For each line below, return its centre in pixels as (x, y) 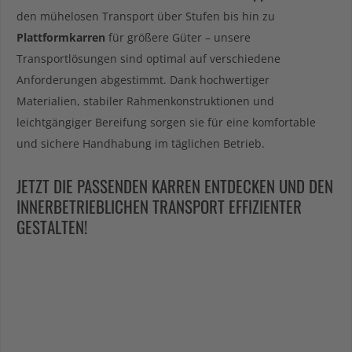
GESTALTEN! (52, 226)
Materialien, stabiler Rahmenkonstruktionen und (145, 101)
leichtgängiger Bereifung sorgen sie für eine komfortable (166, 122)
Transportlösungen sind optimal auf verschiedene (148, 58)
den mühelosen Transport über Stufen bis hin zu (146, 16)
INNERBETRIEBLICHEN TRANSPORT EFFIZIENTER (159, 206)
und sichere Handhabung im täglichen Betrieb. (141, 143)
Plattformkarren (61, 37)
